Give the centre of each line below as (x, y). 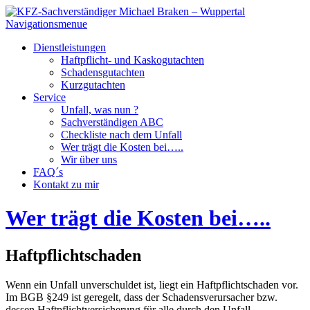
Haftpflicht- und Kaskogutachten (133, 60)
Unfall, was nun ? (100, 110)
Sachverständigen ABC (112, 122)
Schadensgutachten (103, 72)
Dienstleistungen (70, 47)
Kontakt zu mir (66, 184)
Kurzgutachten (93, 85)
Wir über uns (89, 159)
